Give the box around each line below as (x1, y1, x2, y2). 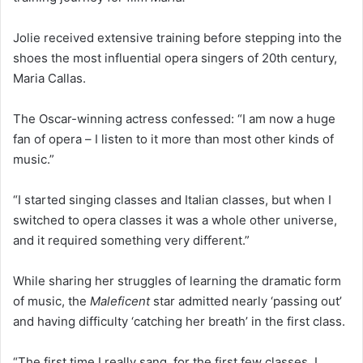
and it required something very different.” (13, 233, 250, 249)
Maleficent (90, 293, 150, 310)
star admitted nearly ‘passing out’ (150, 293, 342, 310)
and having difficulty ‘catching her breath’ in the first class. (13, 314, 345, 330)
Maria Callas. (13, 70, 86, 87)
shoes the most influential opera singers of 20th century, (13, 50, 337, 66)
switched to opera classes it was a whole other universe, (13, 212, 337, 228)
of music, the (13, 293, 90, 310)
